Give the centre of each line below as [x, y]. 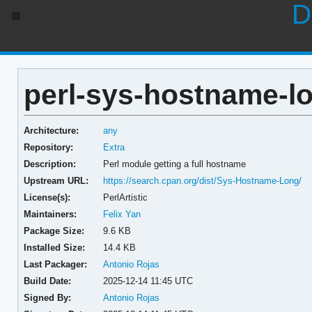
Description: [49, 164]
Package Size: [54, 231]
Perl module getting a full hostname [175, 164]
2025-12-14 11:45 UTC [148, 281]
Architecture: [51, 130]
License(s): [47, 197]
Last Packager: [55, 264]
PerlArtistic [126, 197]
